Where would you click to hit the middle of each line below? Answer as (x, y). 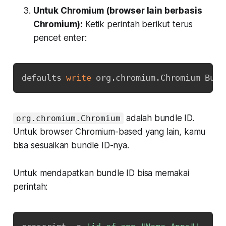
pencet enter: (60, 38)
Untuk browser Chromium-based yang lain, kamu (109, 131)
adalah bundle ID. (159, 118)
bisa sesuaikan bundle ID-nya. (71, 145)
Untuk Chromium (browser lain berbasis (118, 10)
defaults (44, 78)
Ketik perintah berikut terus (138, 24)
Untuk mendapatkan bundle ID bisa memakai (101, 173)
